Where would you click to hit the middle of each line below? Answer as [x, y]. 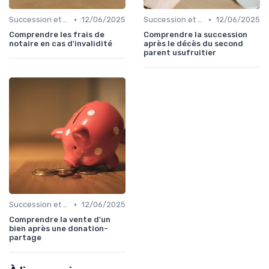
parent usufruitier [180, 53]
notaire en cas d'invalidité [61, 44]
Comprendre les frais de [57, 35]
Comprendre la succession [195, 35]
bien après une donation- [59, 229]
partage [25, 238]
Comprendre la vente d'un [60, 220]
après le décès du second [193, 44]
